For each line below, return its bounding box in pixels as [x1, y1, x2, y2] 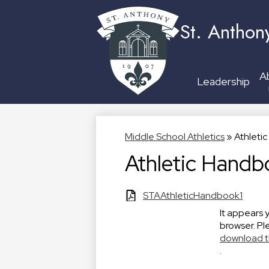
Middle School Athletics [125, 130, 225, 143]
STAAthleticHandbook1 [143, 189, 243, 202]
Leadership [197, 74, 250, 88]
